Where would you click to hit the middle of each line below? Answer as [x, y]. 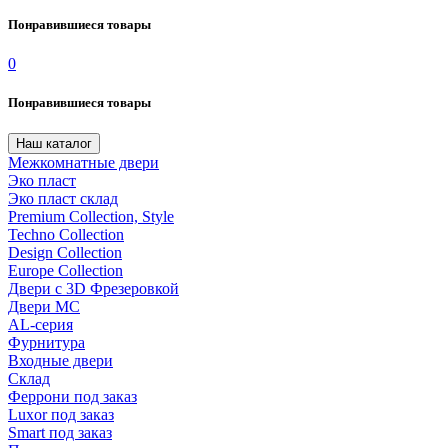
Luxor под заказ [61, 415]
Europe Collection [65, 271]
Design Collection [65, 253]
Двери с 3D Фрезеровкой [93, 289]
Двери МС [44, 307]
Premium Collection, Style [91, 217]
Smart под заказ [60, 433]
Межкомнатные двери [83, 163]
